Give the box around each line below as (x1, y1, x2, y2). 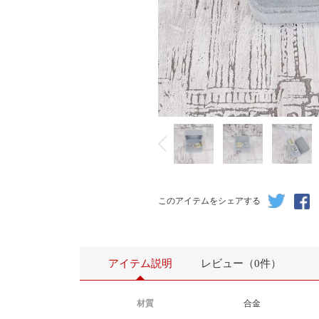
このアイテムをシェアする (158, 196, 261, 206)
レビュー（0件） (201, 258, 281, 269)
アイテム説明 (108, 258, 172, 269)
